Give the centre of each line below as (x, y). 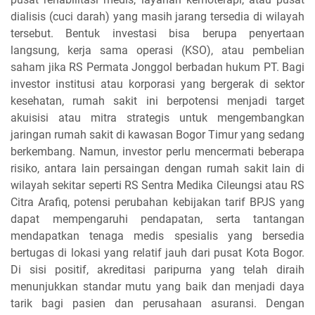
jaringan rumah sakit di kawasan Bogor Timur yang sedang (157, 134)
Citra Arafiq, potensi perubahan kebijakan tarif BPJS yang (157, 202)
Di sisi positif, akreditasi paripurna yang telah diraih (157, 269)
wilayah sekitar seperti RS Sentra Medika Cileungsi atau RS (157, 185)
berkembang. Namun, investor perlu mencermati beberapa (157, 151)
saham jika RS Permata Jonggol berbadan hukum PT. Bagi (157, 67)
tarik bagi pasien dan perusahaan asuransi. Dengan (157, 303)
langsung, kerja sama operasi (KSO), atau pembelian (157, 50)
